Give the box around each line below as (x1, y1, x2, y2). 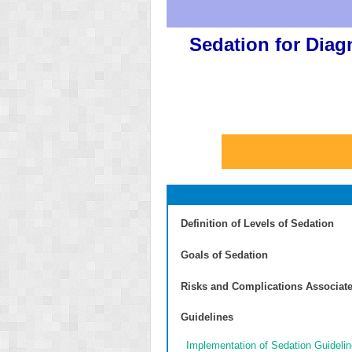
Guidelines (181, 311, 233, 324)
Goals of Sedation (181, 248, 268, 261)
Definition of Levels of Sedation (181, 217, 334, 229)
